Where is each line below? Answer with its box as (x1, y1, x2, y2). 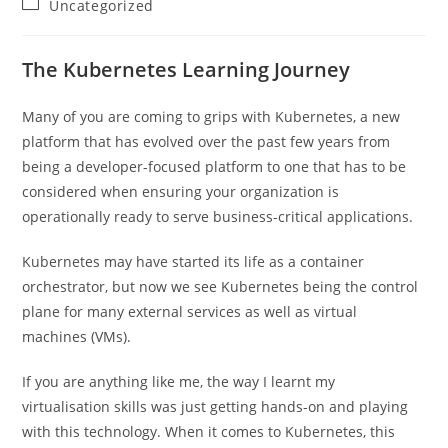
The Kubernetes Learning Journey (22, 56, 351, 83)
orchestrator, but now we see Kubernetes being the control (22, 277, 419, 296)
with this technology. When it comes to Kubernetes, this (22, 422, 396, 441)
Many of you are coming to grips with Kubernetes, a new (22, 107, 401, 126)
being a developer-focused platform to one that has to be (22, 157, 407, 176)
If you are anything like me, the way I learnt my (22, 372, 336, 391)
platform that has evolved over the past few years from (22, 132, 391, 151)
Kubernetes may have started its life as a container (22, 252, 365, 271)
